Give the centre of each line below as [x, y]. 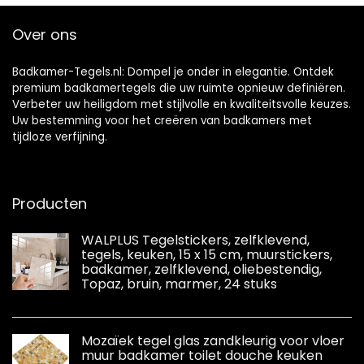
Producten [50, 204]
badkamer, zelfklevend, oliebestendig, [201, 269]
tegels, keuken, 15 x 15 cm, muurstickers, [207, 255]
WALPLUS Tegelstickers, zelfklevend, [195, 240]
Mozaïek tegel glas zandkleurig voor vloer [213, 341]
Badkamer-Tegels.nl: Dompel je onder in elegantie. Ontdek [173, 72]
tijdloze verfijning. [60, 137]
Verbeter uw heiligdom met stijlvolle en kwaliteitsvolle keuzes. [182, 104]
